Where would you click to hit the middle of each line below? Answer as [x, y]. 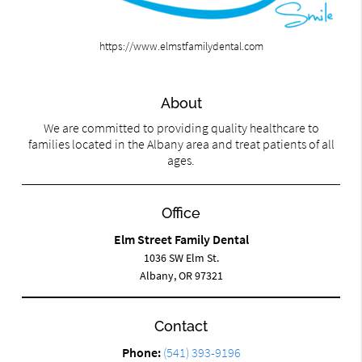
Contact [181, 326]
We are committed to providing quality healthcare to [181, 128]
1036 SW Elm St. [181, 258]
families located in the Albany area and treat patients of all [181, 144]
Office [181, 213]
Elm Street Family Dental [181, 240]
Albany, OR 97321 [181, 276]
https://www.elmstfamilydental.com [181, 46]
